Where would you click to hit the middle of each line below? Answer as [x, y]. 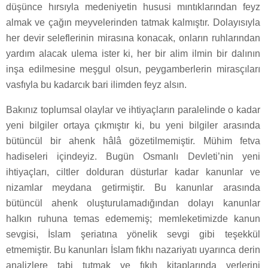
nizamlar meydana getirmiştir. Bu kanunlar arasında [133, 188]
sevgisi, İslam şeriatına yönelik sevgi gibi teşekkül [133, 234]
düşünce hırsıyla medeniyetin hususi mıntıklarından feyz [133, 7]
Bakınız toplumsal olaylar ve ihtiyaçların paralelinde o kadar [133, 110]
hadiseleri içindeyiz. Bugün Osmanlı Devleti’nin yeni [133, 157]
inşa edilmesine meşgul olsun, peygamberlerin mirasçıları [133, 69]
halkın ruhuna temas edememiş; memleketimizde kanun [133, 219]
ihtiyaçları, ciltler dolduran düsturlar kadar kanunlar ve [133, 172]
